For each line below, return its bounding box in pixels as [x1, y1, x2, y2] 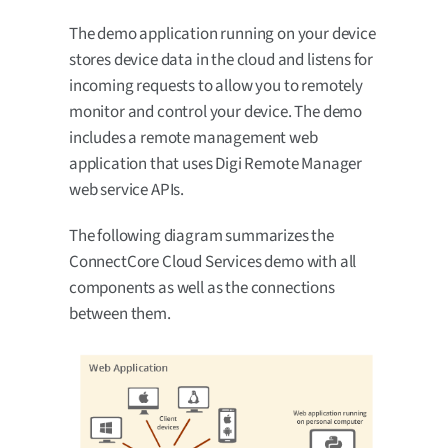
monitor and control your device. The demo [69, 99, 363, 124]
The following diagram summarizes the [69, 223, 334, 248]
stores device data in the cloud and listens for [69, 47, 374, 72]
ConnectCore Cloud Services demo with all [69, 249, 357, 274]
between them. [69, 301, 171, 326]
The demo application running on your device [69, 21, 376, 46]
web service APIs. [69, 177, 185, 202]
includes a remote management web [69, 125, 318, 150]
